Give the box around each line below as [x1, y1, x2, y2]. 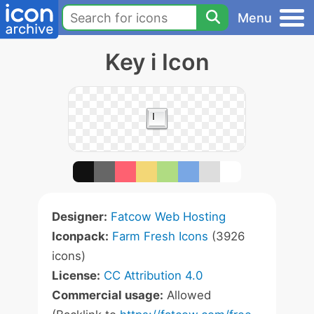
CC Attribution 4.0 [104, 268, 203, 282]
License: [52, 268, 100, 282]
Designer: [52, 210, 107, 224]
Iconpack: [52, 229, 109, 243]
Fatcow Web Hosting [111, 210, 226, 224]
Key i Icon [104, 48, 210, 76]
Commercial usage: [52, 288, 163, 302]
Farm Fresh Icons [112, 229, 208, 243]
